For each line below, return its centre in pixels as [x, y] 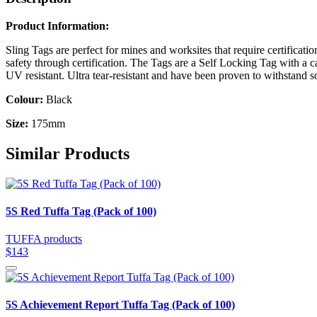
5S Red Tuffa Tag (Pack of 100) [81, 211]
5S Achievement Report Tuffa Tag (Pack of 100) [120, 305]
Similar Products [68, 153]
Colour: [26, 99]
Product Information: [57, 25]
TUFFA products [44, 239]
